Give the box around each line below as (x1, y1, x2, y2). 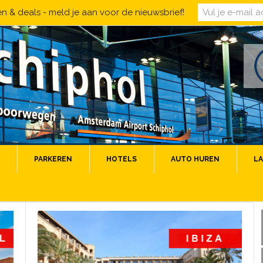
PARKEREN (34, 155, 72, 163)
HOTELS (106, 155, 137, 163)
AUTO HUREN (171, 155, 220, 163)
